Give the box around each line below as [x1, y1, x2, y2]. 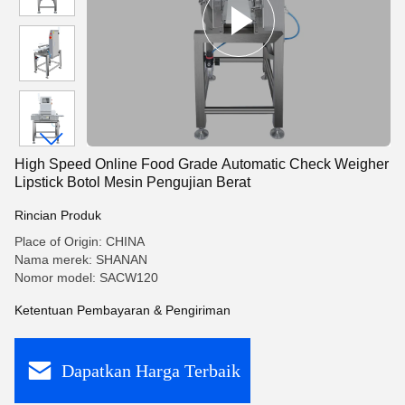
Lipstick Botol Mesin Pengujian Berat [14, 174, 250, 190]
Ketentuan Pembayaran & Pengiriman [14, 303, 231, 317]
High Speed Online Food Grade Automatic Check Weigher [14, 156, 389, 172]
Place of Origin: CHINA [14, 234, 145, 249]
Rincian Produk [14, 208, 101, 222]
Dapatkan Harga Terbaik [61, 360, 240, 381]
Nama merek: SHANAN [14, 252, 147, 267]
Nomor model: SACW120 [14, 270, 158, 285]
